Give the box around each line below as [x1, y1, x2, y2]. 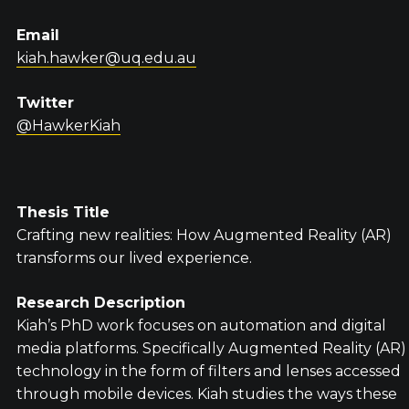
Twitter [16, 94, 74, 111]
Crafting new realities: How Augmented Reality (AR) [16, 226, 392, 244]
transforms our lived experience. [16, 249, 252, 267]
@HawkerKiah [16, 117, 121, 134]
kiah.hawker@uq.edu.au [16, 49, 196, 67]
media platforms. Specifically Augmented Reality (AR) [16, 340, 406, 357]
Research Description [16, 294, 185, 311]
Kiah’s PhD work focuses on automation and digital [16, 317, 386, 334]
